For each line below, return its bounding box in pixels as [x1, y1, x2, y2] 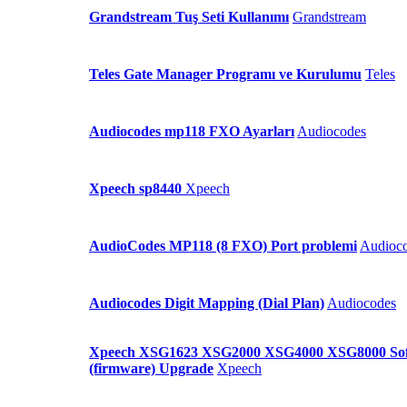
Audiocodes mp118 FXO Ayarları [89, 124, 294, 140]
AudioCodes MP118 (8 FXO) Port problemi [89, 238, 357, 254]
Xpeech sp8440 [89, 181, 185, 197]
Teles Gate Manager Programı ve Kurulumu [89, 66, 362, 83]
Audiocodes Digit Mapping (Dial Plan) [89, 295, 324, 312]
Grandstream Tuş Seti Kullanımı [89, 9, 289, 25]
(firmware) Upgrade [89, 361, 213, 377]
